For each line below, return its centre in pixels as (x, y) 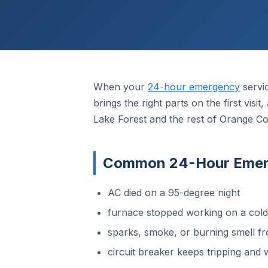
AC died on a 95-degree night (174, 193)
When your (121, 87)
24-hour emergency (194, 87)
